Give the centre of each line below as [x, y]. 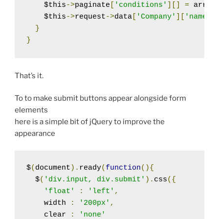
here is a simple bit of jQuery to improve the [90, 122]
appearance [35, 134]
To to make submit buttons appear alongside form [100, 99]
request [90, 17]
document [53, 168]
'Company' [156, 17]
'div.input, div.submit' [95, 179]
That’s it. [29, 76]
